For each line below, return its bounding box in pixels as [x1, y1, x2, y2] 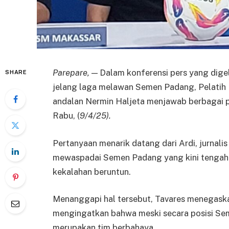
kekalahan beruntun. [53, 166, 131, 177]
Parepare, [53, 67, 89, 78]
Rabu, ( [53, 110, 80, 121]
